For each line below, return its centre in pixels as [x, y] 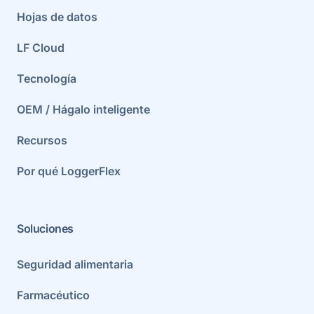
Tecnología [47, 78]
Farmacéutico [53, 295]
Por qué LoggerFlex [69, 171]
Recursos [42, 140]
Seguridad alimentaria [75, 264]
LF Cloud [41, 47]
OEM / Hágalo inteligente [83, 109]
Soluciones [45, 228]
